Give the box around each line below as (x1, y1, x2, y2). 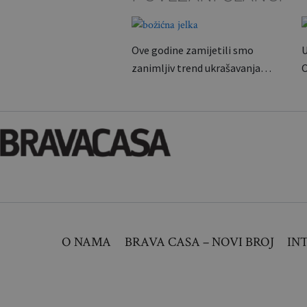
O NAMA (62, 234, 112, 251)
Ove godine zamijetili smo (132, 43, 254, 57)
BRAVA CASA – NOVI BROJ (124, 234, 274, 251)
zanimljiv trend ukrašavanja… (132, 61, 271, 75)
